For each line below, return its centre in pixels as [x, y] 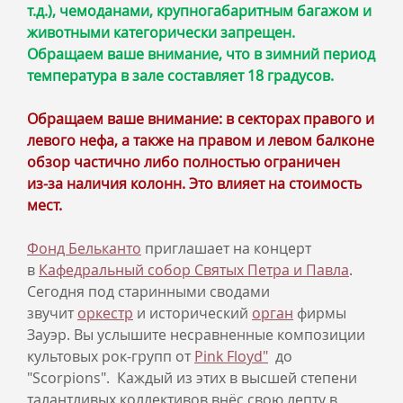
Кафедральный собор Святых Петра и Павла [194, 270]
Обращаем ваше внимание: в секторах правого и [201, 119]
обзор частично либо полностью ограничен [184, 162]
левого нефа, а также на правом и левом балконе [201, 140]
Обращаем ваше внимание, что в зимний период [201, 54]
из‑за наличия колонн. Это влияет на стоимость [194, 184]
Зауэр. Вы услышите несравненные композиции [196, 335]
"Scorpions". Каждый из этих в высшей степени [192, 378]
